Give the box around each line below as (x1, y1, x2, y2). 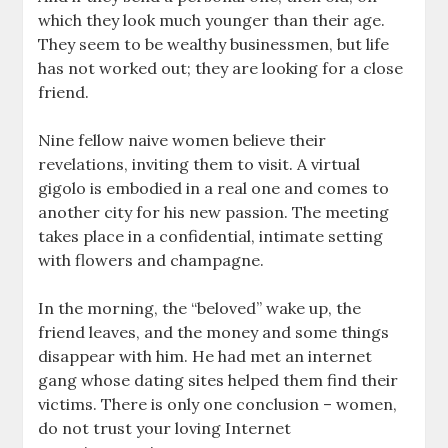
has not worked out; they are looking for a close (38, 58, 404, 79)
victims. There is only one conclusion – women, (38, 394, 398, 415)
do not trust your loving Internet (38, 418, 292, 439)
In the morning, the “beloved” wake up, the (38, 298, 362, 319)
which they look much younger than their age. (38, 10, 386, 31)
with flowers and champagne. (38, 250, 265, 271)
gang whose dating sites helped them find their (38, 370, 399, 391)
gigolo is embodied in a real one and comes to (38, 178, 390, 199)
